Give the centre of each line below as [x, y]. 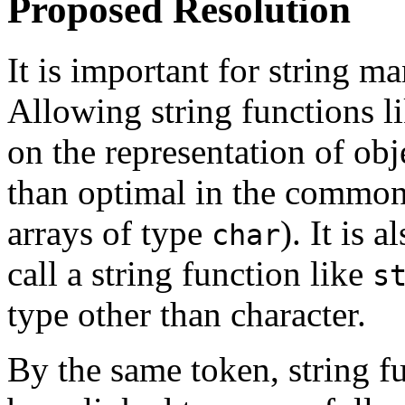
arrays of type [109, 232]
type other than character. [187, 314]
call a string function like [190, 273]
